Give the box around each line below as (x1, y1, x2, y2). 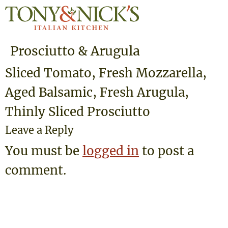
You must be (5, 142, 82, 159)
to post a (139, 142, 194, 159)
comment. (5, 162, 66, 178)
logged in (82, 142, 139, 159)
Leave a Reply (5, 123, 73, 136)
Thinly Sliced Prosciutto (5, 103, 150, 120)
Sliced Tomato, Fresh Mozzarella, (5, 65, 207, 81)
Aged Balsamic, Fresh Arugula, (5, 84, 189, 100)
